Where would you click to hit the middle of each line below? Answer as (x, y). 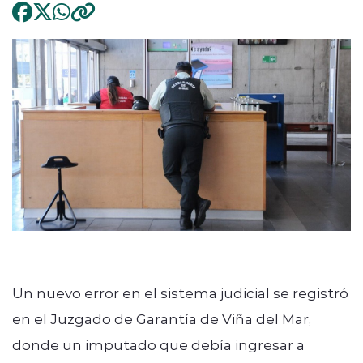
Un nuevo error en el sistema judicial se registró (180, 292)
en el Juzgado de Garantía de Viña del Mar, (162, 318)
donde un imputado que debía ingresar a (158, 344)
